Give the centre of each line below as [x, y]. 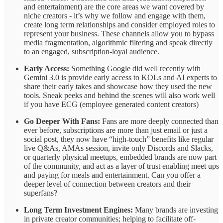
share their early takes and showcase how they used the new [118, 86]
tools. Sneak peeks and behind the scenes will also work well [119, 95]
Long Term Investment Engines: [78, 210]
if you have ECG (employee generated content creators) [111, 104]
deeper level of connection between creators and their [107, 184]
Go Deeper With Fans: [62, 121]
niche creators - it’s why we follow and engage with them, [115, 15]
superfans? [41, 193]
